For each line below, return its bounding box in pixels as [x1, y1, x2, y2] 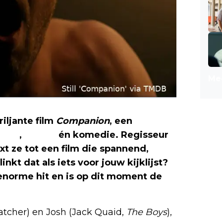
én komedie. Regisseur [56, 129, 168, 141]
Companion [56, 115, 110, 127]
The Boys [126, 207, 167, 218]
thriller [24, 129, 56, 141]
